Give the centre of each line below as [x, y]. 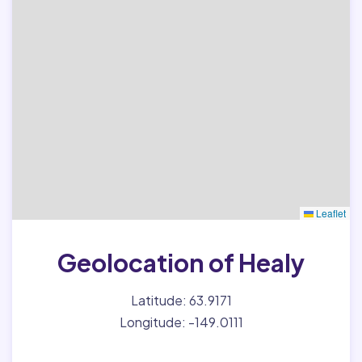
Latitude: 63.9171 [181, 300]
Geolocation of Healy [181, 263]
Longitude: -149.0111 [181, 322]
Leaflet [330, 213]
